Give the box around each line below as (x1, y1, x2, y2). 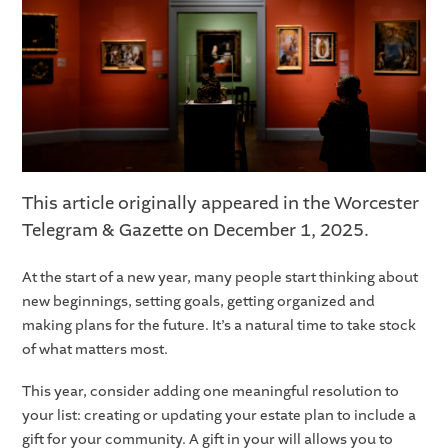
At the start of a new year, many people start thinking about (22, 268, 419, 288)
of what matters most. (22, 340, 172, 360)
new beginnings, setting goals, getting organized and (22, 292, 376, 312)
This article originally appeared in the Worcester (22, 192, 420, 216)
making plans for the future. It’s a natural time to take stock (22, 316, 417, 336)
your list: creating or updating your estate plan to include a (22, 406, 417, 426)
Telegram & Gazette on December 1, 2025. (22, 219, 370, 243)
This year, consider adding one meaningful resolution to (22, 382, 400, 402)
